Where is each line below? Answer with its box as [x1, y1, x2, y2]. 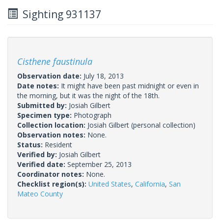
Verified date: [17, 159, 67, 169]
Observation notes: [17, 130, 87, 139]
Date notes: [17, 81, 61, 90]
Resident [45, 139, 72, 149]
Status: [17, 139, 45, 149]
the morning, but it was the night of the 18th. [17, 90, 160, 100]
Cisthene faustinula [17, 55, 92, 67]
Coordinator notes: [17, 169, 86, 179]
